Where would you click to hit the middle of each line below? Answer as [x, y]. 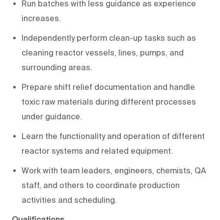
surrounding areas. [57, 67]
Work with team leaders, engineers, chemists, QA [114, 170]
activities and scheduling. [69, 200]
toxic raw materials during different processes [109, 101]
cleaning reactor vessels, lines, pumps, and [103, 52]
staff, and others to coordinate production [101, 185]
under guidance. [52, 116]
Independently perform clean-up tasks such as [109, 38]
